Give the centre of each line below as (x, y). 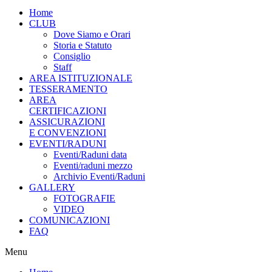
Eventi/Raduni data (90, 155)
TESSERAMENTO (68, 89)
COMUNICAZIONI (70, 220)
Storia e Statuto (83, 45)
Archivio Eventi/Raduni (99, 176)
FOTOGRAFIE (84, 198)
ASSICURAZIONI (67, 122)
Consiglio (72, 56)
